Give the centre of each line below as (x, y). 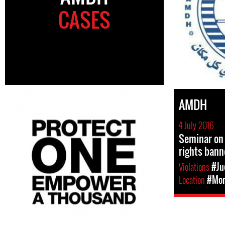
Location (193, 180)
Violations (195, 167)
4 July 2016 (196, 125)
